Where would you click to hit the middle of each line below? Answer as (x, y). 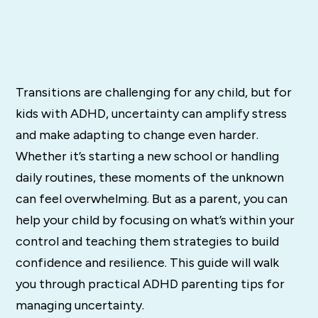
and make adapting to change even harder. (137, 135)
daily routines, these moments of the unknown (150, 177)
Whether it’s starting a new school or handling (148, 156)
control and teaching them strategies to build (148, 241)
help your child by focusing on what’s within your (155, 220)
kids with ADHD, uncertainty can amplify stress (152, 113)
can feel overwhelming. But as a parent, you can (152, 198)
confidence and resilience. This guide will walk (148, 262)
